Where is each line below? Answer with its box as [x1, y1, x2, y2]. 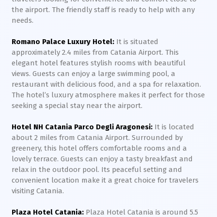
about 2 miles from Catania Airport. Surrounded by [12, 133, 183, 142]
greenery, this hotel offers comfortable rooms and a [12, 144, 187, 153]
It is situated [116, 37, 158, 46]
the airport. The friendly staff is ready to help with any [12, 5, 195, 14]
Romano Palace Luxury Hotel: [12, 37, 114, 46]
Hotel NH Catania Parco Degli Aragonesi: [12, 123, 155, 131]
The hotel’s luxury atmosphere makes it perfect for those [12, 91, 205, 99]
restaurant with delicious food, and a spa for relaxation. [12, 80, 201, 89]
